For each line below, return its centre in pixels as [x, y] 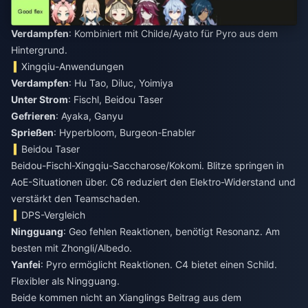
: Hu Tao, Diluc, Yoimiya [121, 83]
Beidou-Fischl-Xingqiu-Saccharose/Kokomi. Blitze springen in [147, 166]
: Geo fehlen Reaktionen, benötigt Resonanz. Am [172, 232]
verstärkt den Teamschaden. [76, 199]
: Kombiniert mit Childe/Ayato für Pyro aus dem [173, 34]
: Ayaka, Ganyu [89, 116]
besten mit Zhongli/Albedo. [71, 248]
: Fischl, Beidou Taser [115, 100]
